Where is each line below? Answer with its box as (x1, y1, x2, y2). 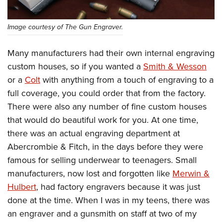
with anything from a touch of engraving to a (40, 73, 214, 86)
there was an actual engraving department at (7, 127, 180, 140)
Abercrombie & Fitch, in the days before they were (7, 140, 203, 153)
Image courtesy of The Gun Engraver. (7, 22, 123, 33)
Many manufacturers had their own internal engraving (7, 47, 215, 59)
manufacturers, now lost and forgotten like (7, 167, 172, 180)
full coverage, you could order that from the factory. (7, 87, 206, 100)
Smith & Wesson (143, 60, 207, 73)
